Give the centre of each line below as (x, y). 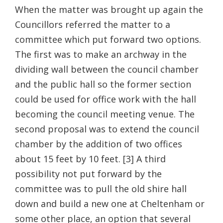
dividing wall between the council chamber (107, 69)
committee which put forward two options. (108, 39)
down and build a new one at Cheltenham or (110, 203)
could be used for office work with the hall (106, 99)
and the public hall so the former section (103, 84)
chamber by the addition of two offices (99, 144)
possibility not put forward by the (88, 173)
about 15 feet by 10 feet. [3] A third (90, 159)
